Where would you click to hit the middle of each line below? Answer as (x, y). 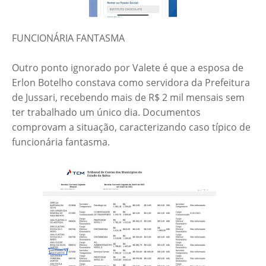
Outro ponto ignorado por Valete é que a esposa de (128, 68)
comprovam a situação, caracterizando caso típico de (131, 127)
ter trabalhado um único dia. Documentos (106, 113)
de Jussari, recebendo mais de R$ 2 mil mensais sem (128, 98)
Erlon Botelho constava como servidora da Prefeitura (131, 83)
